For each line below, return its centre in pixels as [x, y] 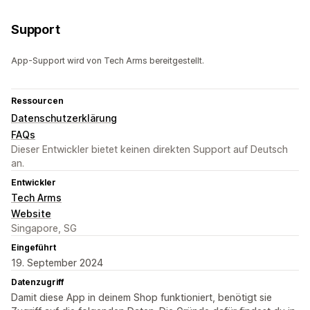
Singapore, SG [44, 228]
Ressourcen [37, 101]
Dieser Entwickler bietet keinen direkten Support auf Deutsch [149, 149]
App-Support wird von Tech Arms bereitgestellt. [108, 61]
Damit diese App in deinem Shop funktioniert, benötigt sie [142, 298]
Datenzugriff [37, 282]
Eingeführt [34, 248]
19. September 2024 [57, 263]
